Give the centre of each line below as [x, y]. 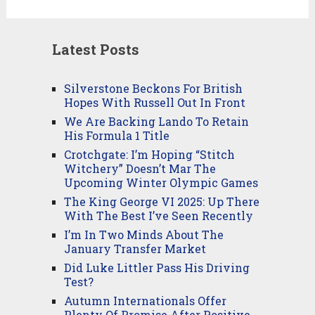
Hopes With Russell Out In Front [154, 102]
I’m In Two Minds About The [143, 234]
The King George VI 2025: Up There [161, 201]
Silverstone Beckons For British [153, 88]
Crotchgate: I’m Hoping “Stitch [149, 154]
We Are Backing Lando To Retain [156, 121]
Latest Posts [95, 49]
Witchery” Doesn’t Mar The [140, 168]
